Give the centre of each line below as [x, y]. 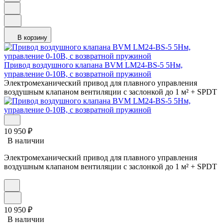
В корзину [32, 38]
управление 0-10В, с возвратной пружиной [78, 74]
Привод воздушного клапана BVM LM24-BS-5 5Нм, [93, 65]
